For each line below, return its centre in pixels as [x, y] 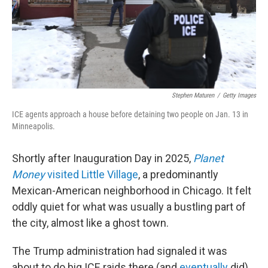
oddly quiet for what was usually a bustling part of [129, 207]
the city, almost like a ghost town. [90, 223]
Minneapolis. [33, 126]
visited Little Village [92, 174]
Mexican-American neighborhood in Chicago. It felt [132, 191]
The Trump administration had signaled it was [120, 251]
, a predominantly [178, 174]
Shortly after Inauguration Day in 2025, [103, 158]
